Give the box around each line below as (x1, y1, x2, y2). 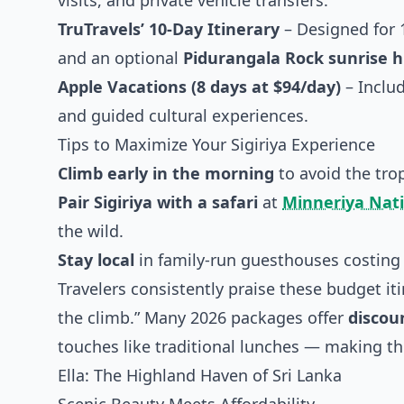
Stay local (58, 249, 134, 271)
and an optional (58, 47, 183, 69)
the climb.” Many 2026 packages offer (58, 307, 348, 328)
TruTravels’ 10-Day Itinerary (58, 18, 280, 40)
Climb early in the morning (58, 162, 274, 184)
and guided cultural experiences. (58, 105, 308, 126)
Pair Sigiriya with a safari (58, 191, 258, 213)
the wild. (58, 220, 124, 242)
